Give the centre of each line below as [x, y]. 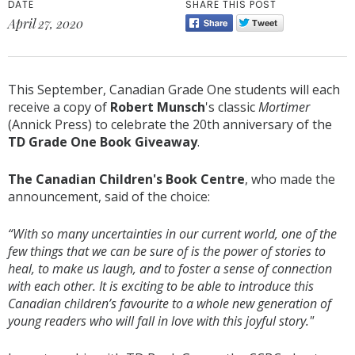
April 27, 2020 [46, 23]
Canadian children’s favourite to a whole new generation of [170, 303]
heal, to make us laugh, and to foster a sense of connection [170, 269]
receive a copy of [59, 107]
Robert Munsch [158, 107]
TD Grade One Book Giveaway [103, 142]
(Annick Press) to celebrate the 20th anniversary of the [170, 124]
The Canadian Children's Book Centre [126, 179]
